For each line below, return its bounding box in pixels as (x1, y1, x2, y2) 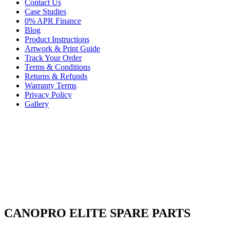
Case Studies (25, 7, 66, 16)
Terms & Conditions (25, 63, 90, 71)
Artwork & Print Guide (25, 44, 100, 53)
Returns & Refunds (25, 72, 87, 81)
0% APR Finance (25, 16, 81, 25)
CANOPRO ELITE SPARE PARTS (4, 206, 190, 220)
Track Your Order (25, 53, 82, 62)
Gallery (25, 100, 49, 108)
